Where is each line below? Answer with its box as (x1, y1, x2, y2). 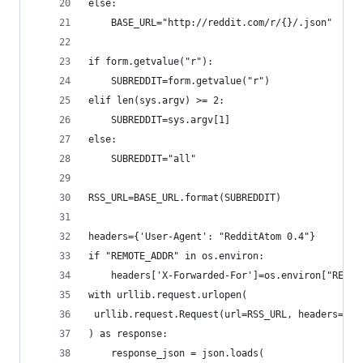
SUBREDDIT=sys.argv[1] (111, 114, 230, 126)
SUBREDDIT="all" (111, 153, 196, 164)
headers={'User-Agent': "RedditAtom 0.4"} (88, 231, 315, 242)
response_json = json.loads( (111, 348, 264, 359)
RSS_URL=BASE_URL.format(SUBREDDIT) (88, 192, 281, 203)
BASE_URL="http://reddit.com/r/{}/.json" (111, 17, 332, 28)
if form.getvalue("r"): (88, 56, 213, 67)
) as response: (88, 328, 168, 340)
